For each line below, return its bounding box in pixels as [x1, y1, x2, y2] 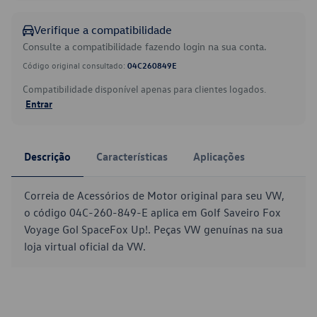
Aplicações [193, 149, 245, 163]
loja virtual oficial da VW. [24, 239, 146, 253]
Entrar [25, 97, 52, 110]
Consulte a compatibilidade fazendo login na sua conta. [23, 40, 267, 53]
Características [96, 149, 168, 163]
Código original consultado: [23, 59, 127, 71]
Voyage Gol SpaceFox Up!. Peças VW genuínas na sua [24, 222, 283, 236]
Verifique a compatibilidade [34, 23, 172, 37]
